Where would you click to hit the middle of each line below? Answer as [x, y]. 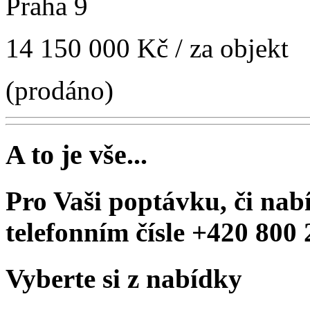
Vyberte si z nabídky [124, 278]
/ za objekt [232, 48]
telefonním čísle [99, 232]
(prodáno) [60, 91]
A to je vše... [76, 155]
